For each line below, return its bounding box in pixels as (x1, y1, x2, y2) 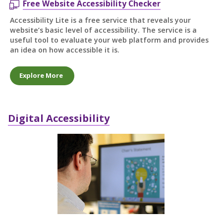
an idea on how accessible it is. (9, 45, 119, 55)
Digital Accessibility (7, 111, 110, 125)
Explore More (19, 71, 63, 80)
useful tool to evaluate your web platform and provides (9, 35, 209, 45)
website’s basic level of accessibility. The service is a (9, 25, 197, 35)
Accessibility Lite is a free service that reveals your (9, 15, 191, 25)
